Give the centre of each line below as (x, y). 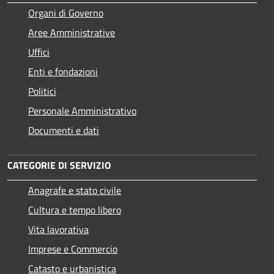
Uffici (39, 52)
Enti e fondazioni (63, 71)
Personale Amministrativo (82, 110)
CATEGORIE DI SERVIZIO (59, 165)
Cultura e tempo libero (75, 209)
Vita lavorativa (58, 229)
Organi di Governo (66, 13)
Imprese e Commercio (73, 249)
